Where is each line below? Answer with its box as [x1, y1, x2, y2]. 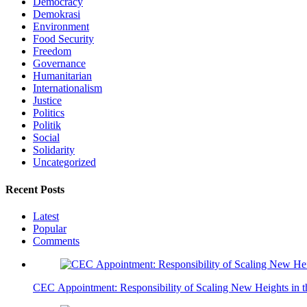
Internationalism [33, 82, 102, 95]
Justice [33, 95, 62, 107]
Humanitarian [33, 70, 92, 82]
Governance [33, 58, 86, 70]
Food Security [33, 33, 94, 45]
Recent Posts [5, 183, 64, 195]
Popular [33, 222, 66, 234]
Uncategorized [33, 156, 96, 169]
